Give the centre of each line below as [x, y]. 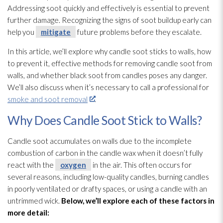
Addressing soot [35, 8]
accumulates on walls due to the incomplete [120, 141]
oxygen [73, 165]
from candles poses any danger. [155, 75]
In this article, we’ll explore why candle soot [78, 51]
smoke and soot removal [48, 99]
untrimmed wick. [34, 200]
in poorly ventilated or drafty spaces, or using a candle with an [107, 188]
